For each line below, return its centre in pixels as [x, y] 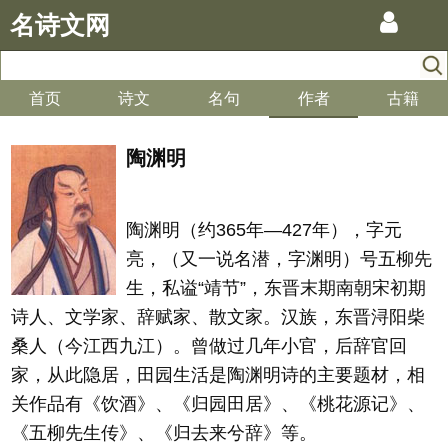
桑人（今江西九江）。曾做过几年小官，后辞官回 [209, 346]
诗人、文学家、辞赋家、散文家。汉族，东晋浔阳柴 [218, 317]
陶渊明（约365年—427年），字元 [264, 230]
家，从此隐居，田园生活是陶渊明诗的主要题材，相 [218, 375]
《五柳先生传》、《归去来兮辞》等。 [164, 433]
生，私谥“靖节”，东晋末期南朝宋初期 [276, 288]
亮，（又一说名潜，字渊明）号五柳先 [279, 259]
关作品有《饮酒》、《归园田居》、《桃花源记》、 [218, 404]
